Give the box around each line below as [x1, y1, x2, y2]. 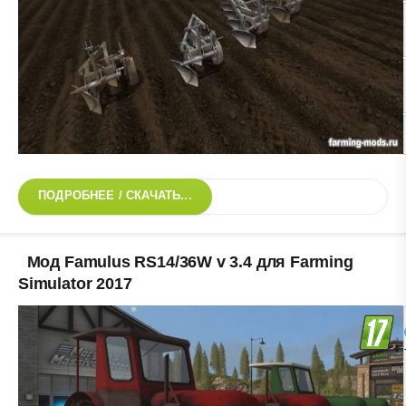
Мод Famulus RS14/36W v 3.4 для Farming [26, 253, 353, 272]
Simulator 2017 [18, 275, 132, 294]
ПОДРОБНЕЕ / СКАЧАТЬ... [38, 189, 192, 203]
